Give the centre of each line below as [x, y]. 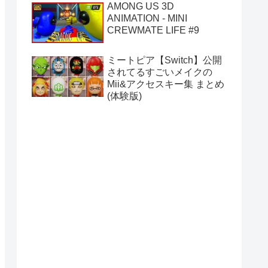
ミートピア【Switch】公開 [165, 60]
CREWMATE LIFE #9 [153, 30]
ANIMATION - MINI [147, 18]
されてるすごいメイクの [160, 72]
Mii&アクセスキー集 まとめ [166, 84]
